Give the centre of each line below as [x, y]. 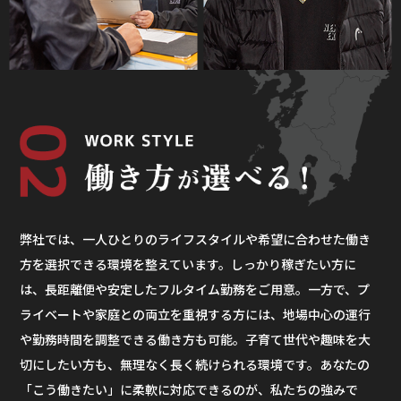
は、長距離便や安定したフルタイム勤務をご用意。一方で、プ [195, 289]
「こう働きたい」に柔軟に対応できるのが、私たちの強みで [189, 389]
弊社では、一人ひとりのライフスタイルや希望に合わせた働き [196, 239]
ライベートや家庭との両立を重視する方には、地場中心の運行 [196, 314]
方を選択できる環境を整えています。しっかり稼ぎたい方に [188, 264]
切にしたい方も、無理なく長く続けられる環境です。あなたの [195, 364]
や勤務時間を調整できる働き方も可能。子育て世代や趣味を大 [196, 339]
